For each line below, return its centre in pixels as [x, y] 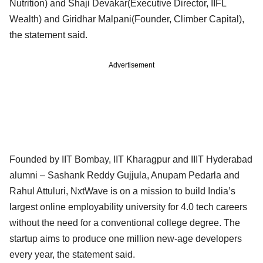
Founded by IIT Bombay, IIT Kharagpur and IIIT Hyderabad [131, 159]
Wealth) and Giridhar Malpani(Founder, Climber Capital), [127, 19]
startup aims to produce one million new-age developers [126, 238]
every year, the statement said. [73, 254]
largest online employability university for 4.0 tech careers [128, 207]
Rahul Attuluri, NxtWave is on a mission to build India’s [122, 191]
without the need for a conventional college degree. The [125, 222]
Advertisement [131, 65]
